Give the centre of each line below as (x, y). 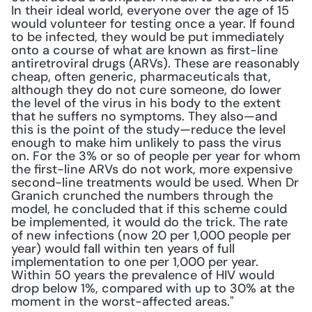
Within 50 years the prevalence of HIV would (143, 275)
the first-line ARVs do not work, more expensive (152, 169)
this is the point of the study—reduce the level (148, 130)
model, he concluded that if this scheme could (149, 209)
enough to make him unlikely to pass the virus (146, 143)
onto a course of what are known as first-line (145, 50)
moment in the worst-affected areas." (123, 302)
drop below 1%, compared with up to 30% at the (153, 288)
